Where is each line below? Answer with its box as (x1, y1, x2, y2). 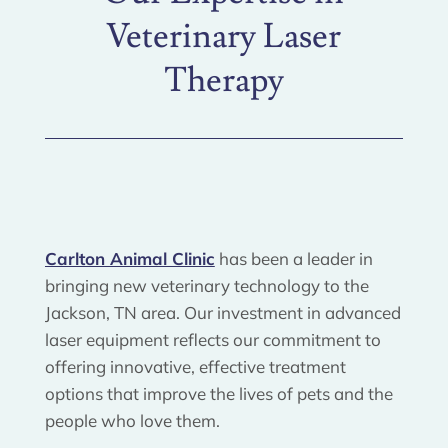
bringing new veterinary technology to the (44, 274, 369, 296)
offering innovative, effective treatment (44, 355, 346, 377)
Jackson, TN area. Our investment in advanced (44, 301, 401, 323)
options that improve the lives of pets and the (44, 382, 393, 404)
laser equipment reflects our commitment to (44, 328, 381, 350)
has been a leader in (214, 247, 373, 269)
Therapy (163, 57, 284, 103)
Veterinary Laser (106, 13, 342, 59)
